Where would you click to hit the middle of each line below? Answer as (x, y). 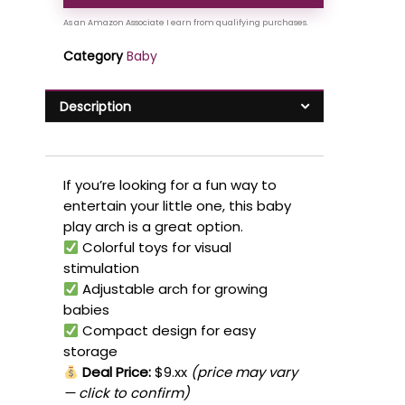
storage (90, 352)
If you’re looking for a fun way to (170, 185)
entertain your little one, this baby (177, 206)
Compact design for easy (168, 331)
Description (95, 106)
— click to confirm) (127, 393)
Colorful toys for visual (155, 248)
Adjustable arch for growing (174, 289)
